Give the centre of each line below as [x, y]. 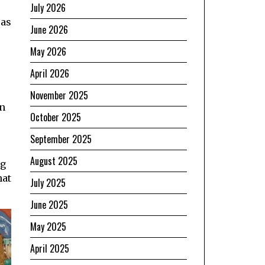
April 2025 [50, 248]
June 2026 [49, 29]
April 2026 [50, 73]
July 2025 [48, 182]
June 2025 [49, 204]
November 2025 [59, 95]
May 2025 [48, 226]
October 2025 [56, 117]
